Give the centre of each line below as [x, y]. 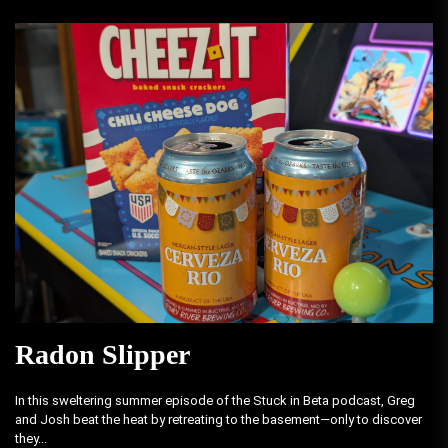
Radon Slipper [102, 354]
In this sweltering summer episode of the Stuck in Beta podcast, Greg [215, 400]
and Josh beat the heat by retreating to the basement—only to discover [218, 419]
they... [31, 438]
